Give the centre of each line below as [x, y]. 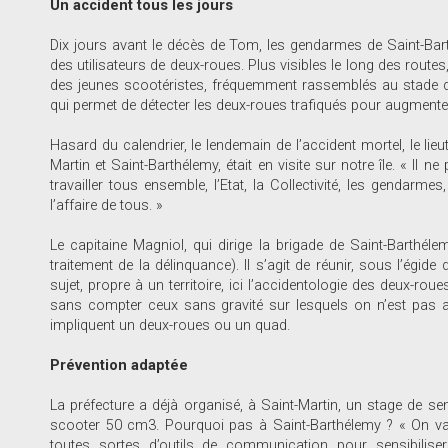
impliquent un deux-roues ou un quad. [170, 325]
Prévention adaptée [119, 365]
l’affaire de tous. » [106, 205]
